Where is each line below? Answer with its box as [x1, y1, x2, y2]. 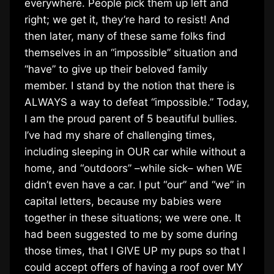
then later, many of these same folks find [24, 29, 226, 42]
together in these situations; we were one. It [24, 211, 241, 224]
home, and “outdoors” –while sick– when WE [24, 161, 242, 174]
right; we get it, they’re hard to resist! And [24, 13, 230, 26]
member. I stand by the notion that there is [24, 79, 235, 92]
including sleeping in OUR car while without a [24, 145, 246, 158]
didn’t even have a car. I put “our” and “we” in [24, 178, 245, 191]
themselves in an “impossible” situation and [24, 46, 238, 59]
